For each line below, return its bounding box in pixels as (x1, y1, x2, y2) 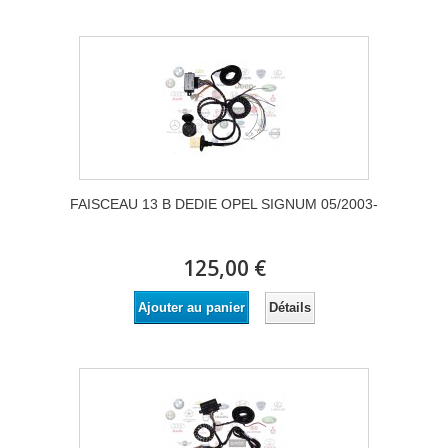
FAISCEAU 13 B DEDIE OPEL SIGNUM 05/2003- (70, 196, 378, 213)
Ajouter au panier (137, 300, 245, 316)
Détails (268, 299, 311, 315)
